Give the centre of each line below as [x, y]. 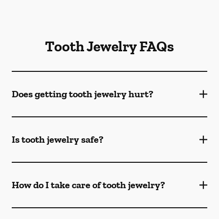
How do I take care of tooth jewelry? [88, 185]
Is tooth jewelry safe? [58, 139]
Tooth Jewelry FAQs [109, 46]
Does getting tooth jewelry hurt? [83, 94]
